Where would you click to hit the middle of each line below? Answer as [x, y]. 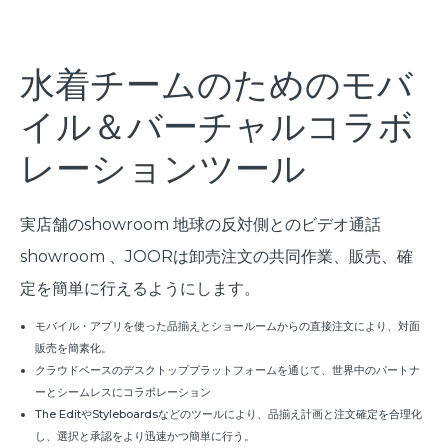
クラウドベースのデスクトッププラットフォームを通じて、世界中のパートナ [227, 370]
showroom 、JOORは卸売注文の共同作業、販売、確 [216, 257]
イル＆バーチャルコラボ [217, 126]
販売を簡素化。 [73, 348]
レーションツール [163, 168]
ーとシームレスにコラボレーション [123, 392]
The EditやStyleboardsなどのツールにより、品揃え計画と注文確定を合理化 [228, 414]
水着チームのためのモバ [216, 84]
